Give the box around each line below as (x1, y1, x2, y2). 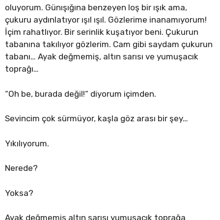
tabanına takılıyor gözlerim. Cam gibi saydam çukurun (5, 39, 213, 50)
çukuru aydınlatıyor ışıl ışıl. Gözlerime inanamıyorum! (5, 15, 207, 25)
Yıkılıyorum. (5, 138, 49, 148)
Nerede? (5, 163, 38, 173)
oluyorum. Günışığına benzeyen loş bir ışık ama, (5, 2, 187, 13)
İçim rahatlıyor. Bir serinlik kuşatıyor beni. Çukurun (5, 27, 198, 37)
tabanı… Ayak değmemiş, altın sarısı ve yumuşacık (5, 52, 198, 62)
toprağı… (5, 64, 39, 74)
